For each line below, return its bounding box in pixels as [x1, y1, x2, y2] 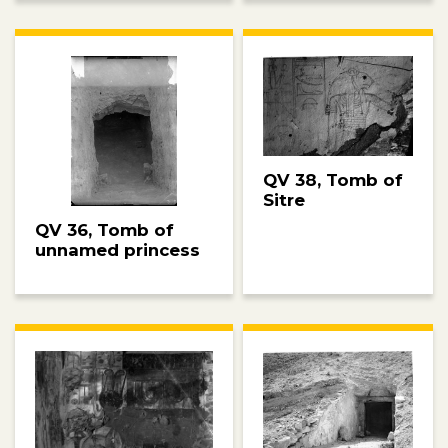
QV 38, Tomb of [263, 170, 403, 191]
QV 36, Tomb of [35, 220, 174, 240]
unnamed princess [35, 240, 200, 260]
